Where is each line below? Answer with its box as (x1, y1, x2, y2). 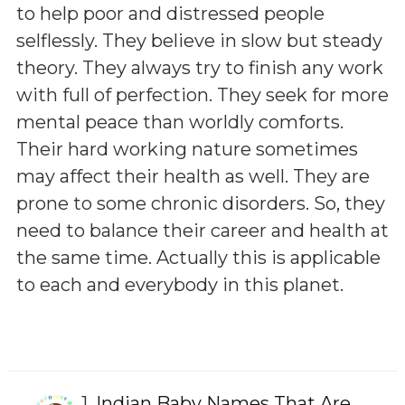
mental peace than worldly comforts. (16, 110, 344, 133)
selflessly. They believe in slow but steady (16, 29, 382, 52)
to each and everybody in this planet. (16, 273, 344, 296)
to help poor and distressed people (16, 2, 325, 24)
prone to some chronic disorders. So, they (16, 192, 385, 214)
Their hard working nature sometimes (16, 137, 358, 160)
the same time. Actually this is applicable (16, 246, 381, 268)
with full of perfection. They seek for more (16, 83, 389, 106)
